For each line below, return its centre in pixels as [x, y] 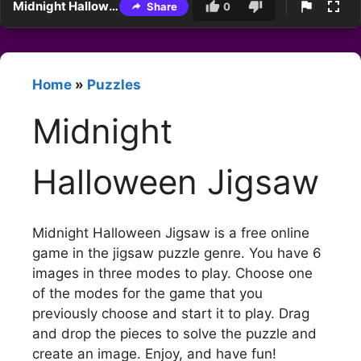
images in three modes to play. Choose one [172, 273]
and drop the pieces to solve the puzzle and [174, 333]
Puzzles [114, 85]
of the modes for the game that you [147, 293]
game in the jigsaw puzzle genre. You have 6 [177, 253]
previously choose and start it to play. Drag [171, 313]
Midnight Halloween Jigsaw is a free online [171, 232]
